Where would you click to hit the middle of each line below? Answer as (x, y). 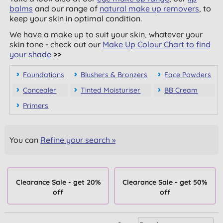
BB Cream (181, 90)
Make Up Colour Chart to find (157, 44)
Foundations (44, 75)
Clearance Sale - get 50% (165, 182)
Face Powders (188, 75)
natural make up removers (150, 8)
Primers (36, 106)
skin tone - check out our (56, 44)
